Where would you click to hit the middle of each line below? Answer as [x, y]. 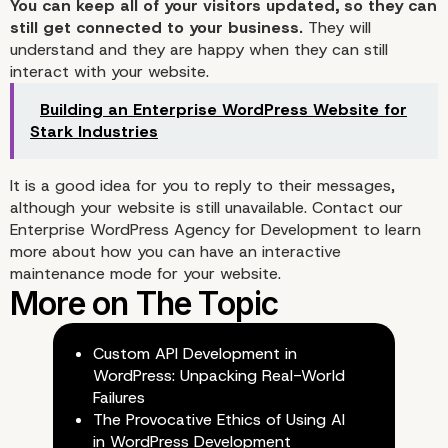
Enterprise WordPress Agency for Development [184, 230]
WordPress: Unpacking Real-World [218, 376]
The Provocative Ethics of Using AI [218, 420]
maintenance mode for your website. [145, 274]
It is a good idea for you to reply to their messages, [202, 186]
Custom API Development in [194, 354]
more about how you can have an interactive [175, 252]
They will [337, 28]
